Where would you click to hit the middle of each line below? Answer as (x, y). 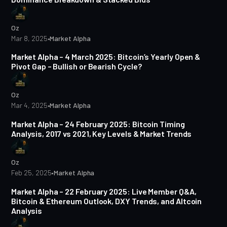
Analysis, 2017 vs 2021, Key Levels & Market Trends (102, 134)
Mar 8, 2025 (29, 38)
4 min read (167, 40)
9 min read (167, 175)
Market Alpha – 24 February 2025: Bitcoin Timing (98, 124)
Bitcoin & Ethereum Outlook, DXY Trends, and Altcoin (107, 201)
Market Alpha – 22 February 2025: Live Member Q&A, (104, 192)
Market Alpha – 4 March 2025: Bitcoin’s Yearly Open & (106, 57)
